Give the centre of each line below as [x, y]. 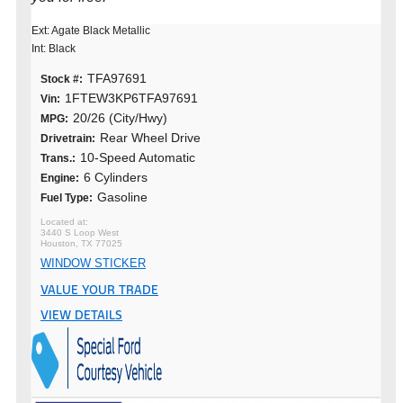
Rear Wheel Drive [150, 138]
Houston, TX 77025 [81, 243]
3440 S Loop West [80, 233]
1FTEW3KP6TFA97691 [131, 98]
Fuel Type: [67, 198]
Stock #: [62, 79]
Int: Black [54, 49]
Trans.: [58, 158]
